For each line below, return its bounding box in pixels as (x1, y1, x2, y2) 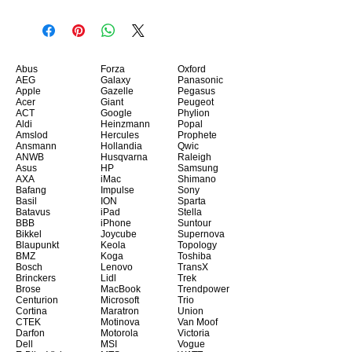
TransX (178, 262, 208, 273)
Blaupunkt (16, 240, 59, 251)
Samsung (178, 163, 218, 174)
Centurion (16, 295, 58, 306)
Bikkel (16, 229, 42, 240)
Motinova (101, 317, 140, 328)
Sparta (178, 196, 206, 207)
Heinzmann (101, 119, 150, 130)
